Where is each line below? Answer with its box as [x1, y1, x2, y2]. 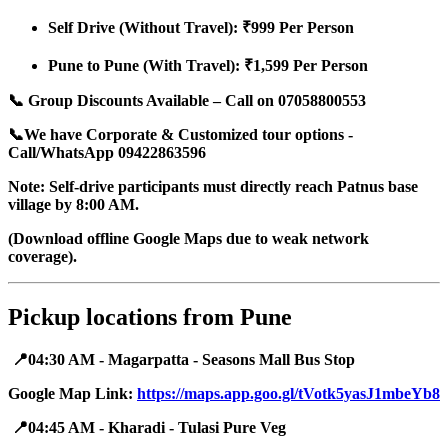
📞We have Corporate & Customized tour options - [8, 126, 353, 144]
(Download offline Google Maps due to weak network [8, 230, 369, 248]
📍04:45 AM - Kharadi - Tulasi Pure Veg [8, 419, 286, 437]
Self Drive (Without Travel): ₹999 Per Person [48, 19, 354, 37]
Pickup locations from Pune [8, 304, 292, 331]
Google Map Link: [8, 385, 137, 403]
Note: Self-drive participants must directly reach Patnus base [8, 178, 418, 196]
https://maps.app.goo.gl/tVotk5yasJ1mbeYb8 [137, 385, 440, 403]
